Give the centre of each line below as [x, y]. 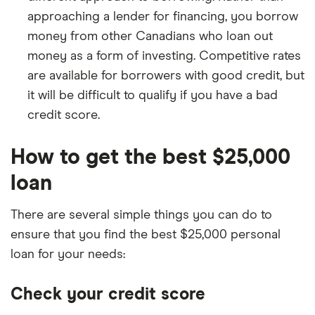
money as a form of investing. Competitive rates [164, 56]
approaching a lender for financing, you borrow [163, 17]
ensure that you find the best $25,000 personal [146, 235]
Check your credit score [108, 295]
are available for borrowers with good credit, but [166, 76]
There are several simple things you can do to [141, 215]
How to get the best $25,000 [150, 157]
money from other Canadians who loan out [150, 37]
